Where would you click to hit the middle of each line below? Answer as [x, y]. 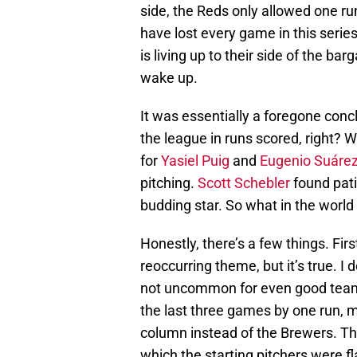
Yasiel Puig [195, 161]
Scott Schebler [244, 183]
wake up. [169, 78]
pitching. [169, 183]
